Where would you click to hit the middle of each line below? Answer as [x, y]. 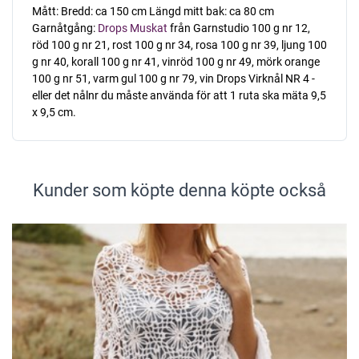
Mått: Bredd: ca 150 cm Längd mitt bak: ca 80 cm [153, 12]
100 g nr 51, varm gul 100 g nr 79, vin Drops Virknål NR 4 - [173, 79]
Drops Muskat [133, 28]
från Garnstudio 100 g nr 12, [239, 28]
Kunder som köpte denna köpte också [179, 191]
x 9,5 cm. [54, 113]
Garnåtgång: [65, 28]
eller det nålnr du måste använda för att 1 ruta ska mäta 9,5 [179, 96]
